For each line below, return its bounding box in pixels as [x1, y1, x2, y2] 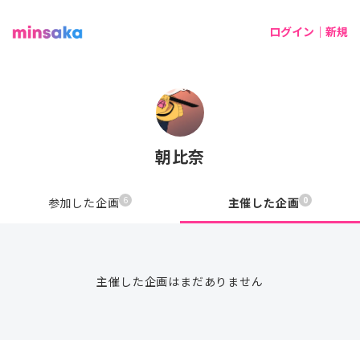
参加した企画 [47, 194, 120, 211]
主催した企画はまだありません [96, 273, 264, 289]
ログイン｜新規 [269, 23, 348, 39]
